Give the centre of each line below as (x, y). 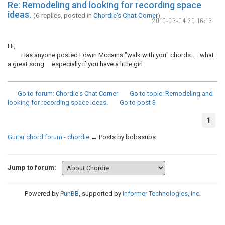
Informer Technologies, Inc (161, 194)
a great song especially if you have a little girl (75, 64)
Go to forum (35, 94)
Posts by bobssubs (127, 137)
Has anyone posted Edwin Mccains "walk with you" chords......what (111, 55)
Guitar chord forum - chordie (48, 137)
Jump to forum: (32, 167)
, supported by (100, 194)
